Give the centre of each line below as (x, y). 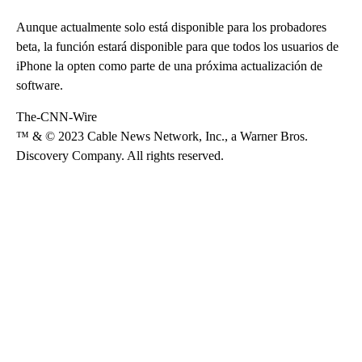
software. (40, 85)
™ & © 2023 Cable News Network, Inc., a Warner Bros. (162, 136)
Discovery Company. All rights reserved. (120, 155)
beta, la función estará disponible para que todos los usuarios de (177, 46)
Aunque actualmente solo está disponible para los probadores (171, 27)
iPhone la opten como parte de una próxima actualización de (169, 65)
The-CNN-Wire (57, 116)
